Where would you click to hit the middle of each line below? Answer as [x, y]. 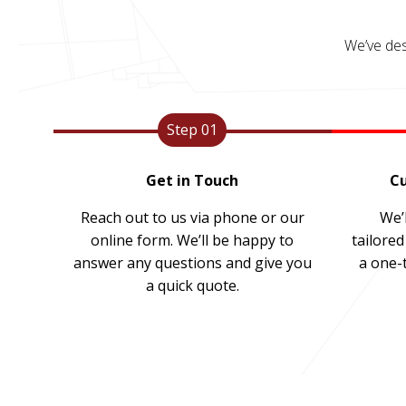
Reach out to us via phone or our [192, 217]
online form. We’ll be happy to [193, 240]
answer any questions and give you [192, 263]
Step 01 [193, 130]
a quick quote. [192, 285]
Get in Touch [193, 180]
